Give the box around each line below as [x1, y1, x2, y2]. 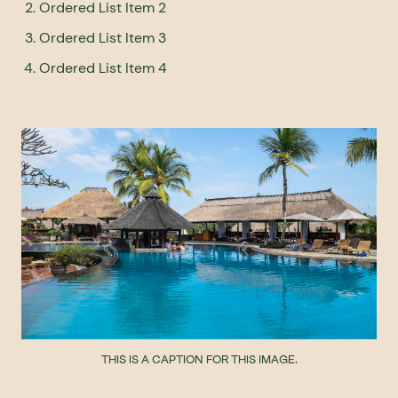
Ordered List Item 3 [39, 28, 166, 47]
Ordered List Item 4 [39, 58, 167, 77]
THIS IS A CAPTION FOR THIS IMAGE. [100, 351, 298, 367]
